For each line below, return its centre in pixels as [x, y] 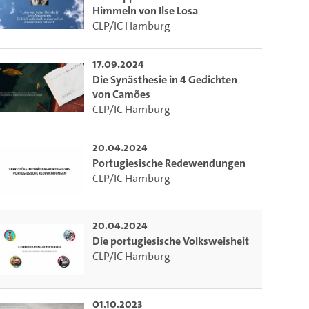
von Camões [122, 94]
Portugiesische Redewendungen [169, 163]
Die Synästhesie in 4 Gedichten [165, 79]
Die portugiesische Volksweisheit [171, 241]
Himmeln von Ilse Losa [146, 10]
